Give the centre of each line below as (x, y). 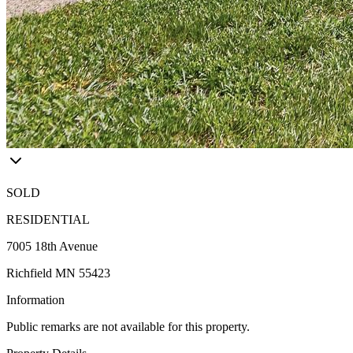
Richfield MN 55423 (58, 273)
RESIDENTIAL (48, 219)
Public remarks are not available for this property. (128, 327)
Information (35, 300)
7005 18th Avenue (52, 246)
